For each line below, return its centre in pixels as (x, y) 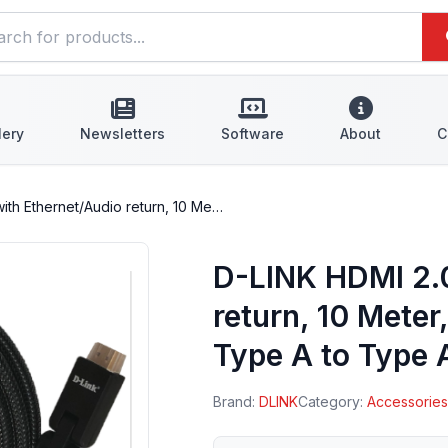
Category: (333, 401)
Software (252, 133)
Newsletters (122, 133)
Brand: (236, 401)
